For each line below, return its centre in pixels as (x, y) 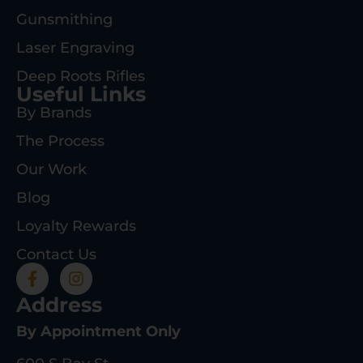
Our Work (51, 169)
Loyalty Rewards (76, 226)
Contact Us (56, 254)
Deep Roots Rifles (81, 76)
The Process (60, 141)
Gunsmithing (64, 19)
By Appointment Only (98, 331)
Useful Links (81, 94)
